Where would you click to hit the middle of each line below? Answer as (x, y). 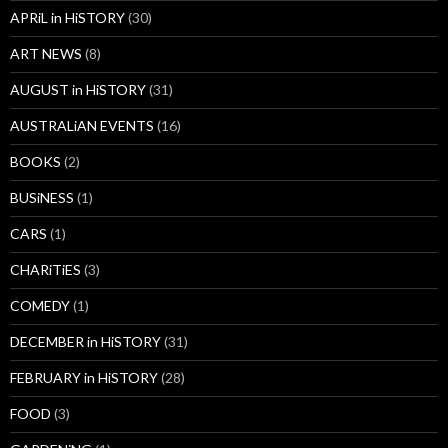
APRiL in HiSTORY (67, 18)
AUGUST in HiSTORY (78, 90)
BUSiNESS (42, 198)
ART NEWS (46, 54)
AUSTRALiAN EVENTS (82, 126)
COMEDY (40, 306)
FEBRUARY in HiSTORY (84, 378)
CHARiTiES (45, 270)
